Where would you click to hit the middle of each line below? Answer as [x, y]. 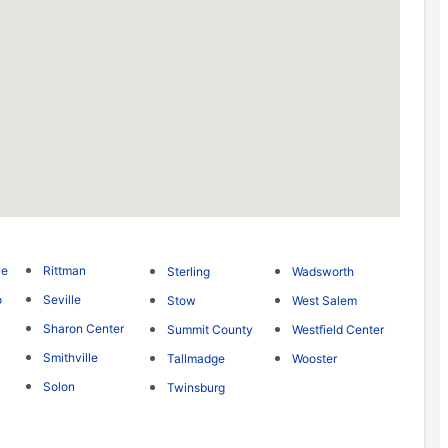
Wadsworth [322, 272]
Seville [61, 300]
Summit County [210, 329]
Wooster [314, 359]
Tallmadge [196, 358]
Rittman [64, 271]
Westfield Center [337, 330]
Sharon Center [83, 329]
